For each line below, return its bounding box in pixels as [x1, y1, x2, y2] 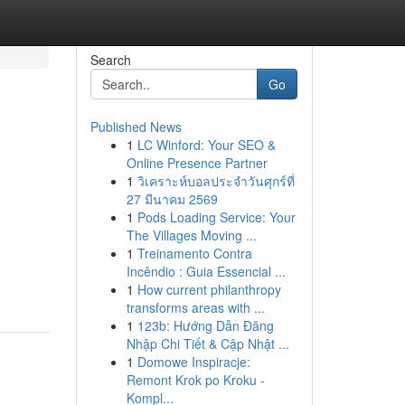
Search [89, 51, 131, 69]
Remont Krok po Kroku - [126, 371, 265, 389]
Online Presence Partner [126, 154, 268, 172]
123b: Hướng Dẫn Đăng [137, 316, 274, 334]
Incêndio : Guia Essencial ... [126, 262, 286, 280]
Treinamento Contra [137, 244, 252, 262]
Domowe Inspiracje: [137, 353, 250, 371]
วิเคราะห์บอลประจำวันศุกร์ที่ [137, 172, 295, 190]
